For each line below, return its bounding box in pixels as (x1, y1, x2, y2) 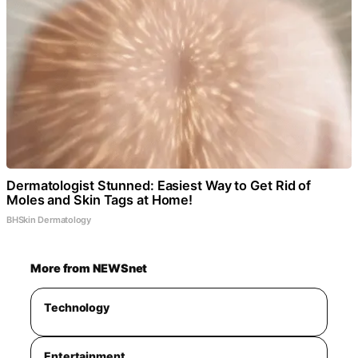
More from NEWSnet (30, 261, 148, 276)
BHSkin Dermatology (6, 213, 92, 225)
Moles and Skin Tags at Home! (6, 191, 193, 208)
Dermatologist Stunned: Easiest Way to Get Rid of (6, 177, 312, 193)
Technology (44, 300, 109, 314)
